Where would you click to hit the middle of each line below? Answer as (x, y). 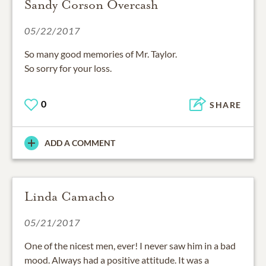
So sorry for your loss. (68, 68)
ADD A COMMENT (80, 143)
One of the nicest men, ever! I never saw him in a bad (130, 246)
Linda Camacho (69, 197)
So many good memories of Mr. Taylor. (101, 54)
